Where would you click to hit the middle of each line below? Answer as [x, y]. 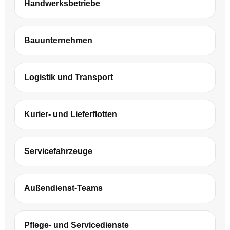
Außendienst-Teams [63, 188]
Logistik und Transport [69, 77]
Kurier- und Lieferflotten [71, 114]
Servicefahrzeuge [58, 151]
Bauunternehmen [58, 40]
